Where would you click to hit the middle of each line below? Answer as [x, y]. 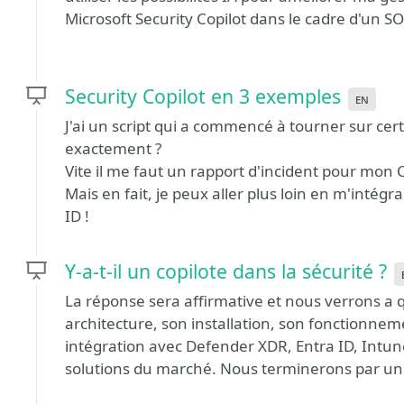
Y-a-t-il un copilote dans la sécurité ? [226, 271]
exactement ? [113, 148]
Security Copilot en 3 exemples [203, 96]
